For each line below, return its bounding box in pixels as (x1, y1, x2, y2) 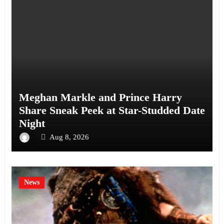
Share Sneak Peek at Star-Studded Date (18, 103, 205, 116)
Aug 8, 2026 (49, 132, 89, 141)
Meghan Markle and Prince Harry (18, 90, 182, 103)
